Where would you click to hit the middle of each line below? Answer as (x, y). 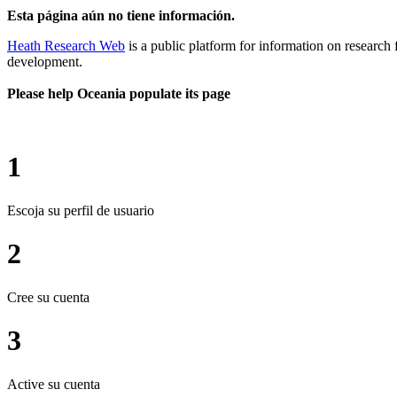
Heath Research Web (66, 45)
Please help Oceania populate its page (119, 93)
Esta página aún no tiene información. (121, 15)
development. (45, 61)
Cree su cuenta (48, 297)
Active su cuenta (54, 384)
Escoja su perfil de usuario (81, 210)
